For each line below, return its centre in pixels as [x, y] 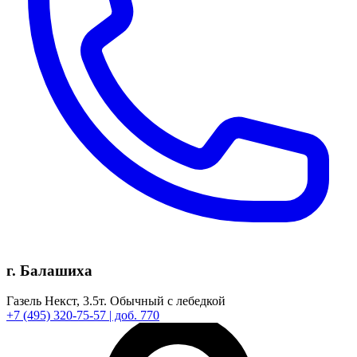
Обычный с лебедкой [166, 301]
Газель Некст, [45, 301]
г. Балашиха [49, 270]
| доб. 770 [134, 316]
